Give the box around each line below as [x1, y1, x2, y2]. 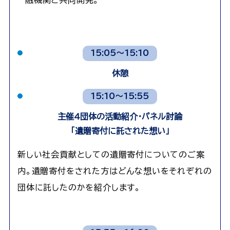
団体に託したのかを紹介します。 [17, 183, 141, 192]
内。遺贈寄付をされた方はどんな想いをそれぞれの [17, 167, 212, 176]
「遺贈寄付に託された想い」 [70, 127, 169, 136]
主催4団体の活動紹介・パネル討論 [57, 112, 182, 121]
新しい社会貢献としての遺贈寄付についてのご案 [17, 150, 205, 159]
